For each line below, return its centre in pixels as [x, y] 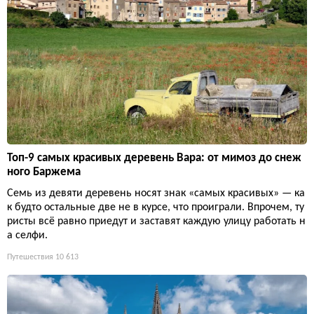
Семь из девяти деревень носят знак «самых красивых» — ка [156, 193]
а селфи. [27, 235]
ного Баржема [44, 172]
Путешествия [30, 257]
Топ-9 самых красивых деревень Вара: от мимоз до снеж [154, 158]
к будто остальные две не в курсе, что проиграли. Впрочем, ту [156, 207]
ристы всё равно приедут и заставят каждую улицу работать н [156, 221]
